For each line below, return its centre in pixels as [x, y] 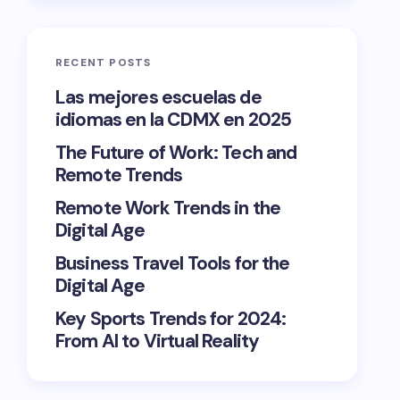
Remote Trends [119, 175]
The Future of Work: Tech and [176, 153]
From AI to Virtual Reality [158, 341]
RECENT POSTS [104, 62]
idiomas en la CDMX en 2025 [174, 120]
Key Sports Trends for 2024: [171, 319]
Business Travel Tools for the [173, 263]
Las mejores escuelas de [158, 97]
